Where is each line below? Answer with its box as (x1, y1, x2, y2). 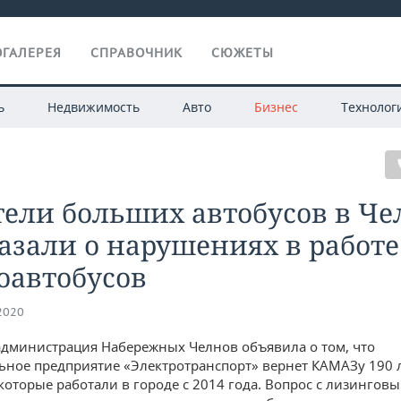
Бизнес (253, 98, 298, 115)
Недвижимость (47, 98, 140, 115)
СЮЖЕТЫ (211, 45, 274, 61)
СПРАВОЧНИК (90, 45, 183, 61)
